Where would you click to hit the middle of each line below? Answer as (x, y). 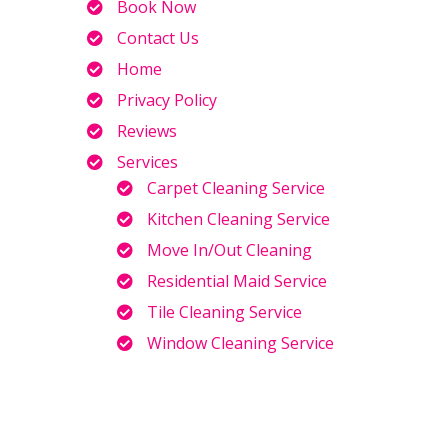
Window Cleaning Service (240, 343)
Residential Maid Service (237, 281)
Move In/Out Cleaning (229, 250)
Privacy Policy (167, 100)
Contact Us (158, 38)
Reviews (147, 131)
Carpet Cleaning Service (236, 188)
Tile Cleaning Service (224, 312)
